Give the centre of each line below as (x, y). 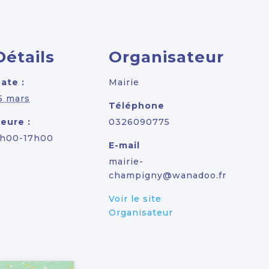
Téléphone (136, 105)
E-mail (124, 145)
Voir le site (135, 198)
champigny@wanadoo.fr (167, 175)
